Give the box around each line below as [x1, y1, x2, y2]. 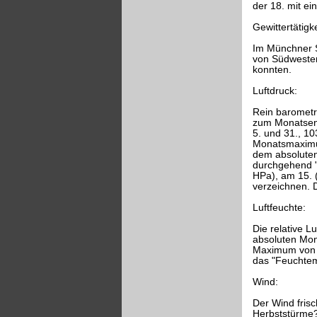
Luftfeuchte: [253, 202, 306, 214]
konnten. [253, 64, 292, 76]
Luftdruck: [253, 85, 297, 97]
